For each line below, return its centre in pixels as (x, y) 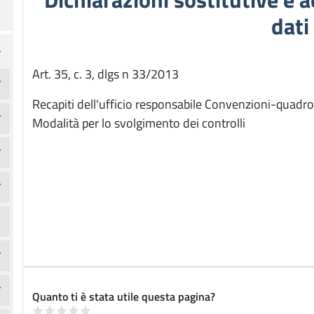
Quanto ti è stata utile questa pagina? (124, 296)
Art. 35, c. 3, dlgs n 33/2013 (105, 74)
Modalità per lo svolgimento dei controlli (139, 123)
